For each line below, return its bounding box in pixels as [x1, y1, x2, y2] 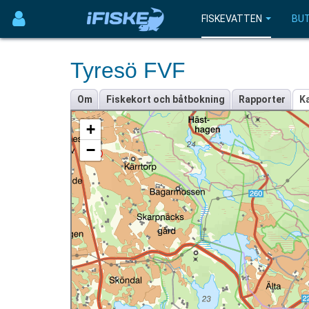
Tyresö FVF [70, 58, 186, 83]
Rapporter [239, 94, 286, 105]
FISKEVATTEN [201, 13, 262, 24]
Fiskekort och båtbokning [106, 94, 225, 105]
